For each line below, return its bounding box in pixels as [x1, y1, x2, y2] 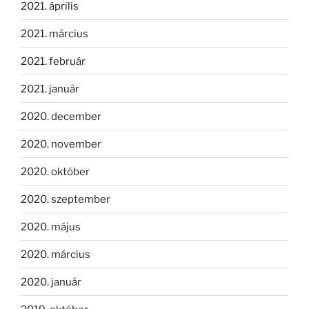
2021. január [21, 82, 79, 95]
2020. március [21, 248, 90, 261]
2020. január [21, 275, 81, 288]
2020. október [21, 165, 90, 178]
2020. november [21, 137, 101, 150]
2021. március [21, 27, 88, 40]
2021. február [21, 54, 86, 68]
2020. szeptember [21, 192, 110, 206]
